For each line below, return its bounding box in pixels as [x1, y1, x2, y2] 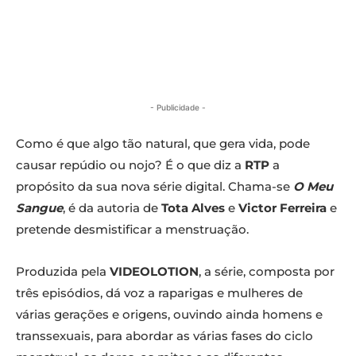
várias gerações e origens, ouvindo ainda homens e [16, 307, 323, 323]
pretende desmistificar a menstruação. [16, 222, 249, 238]
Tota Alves [161, 200, 228, 216]
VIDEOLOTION [110, 264, 199, 280]
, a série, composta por [199, 264, 335, 280]
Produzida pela [16, 264, 110, 280]
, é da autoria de [63, 200, 161, 216]
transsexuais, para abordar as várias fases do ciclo [16, 328, 313, 344]
